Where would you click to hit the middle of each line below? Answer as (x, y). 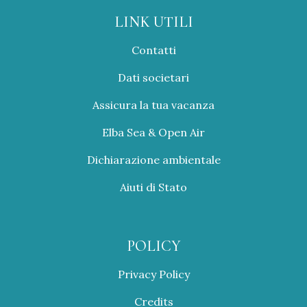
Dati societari (153, 77)
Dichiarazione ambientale (153, 159)
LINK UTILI (153, 22)
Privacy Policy (153, 274)
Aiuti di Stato (153, 187)
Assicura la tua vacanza (153, 105)
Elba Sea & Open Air (153, 132)
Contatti (153, 50)
